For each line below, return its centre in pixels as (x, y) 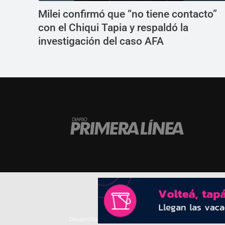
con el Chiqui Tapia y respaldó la (113, 28)
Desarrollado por (93, 220)
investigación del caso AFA (101, 41)
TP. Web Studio (136, 220)
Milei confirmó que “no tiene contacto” (128, 14)
